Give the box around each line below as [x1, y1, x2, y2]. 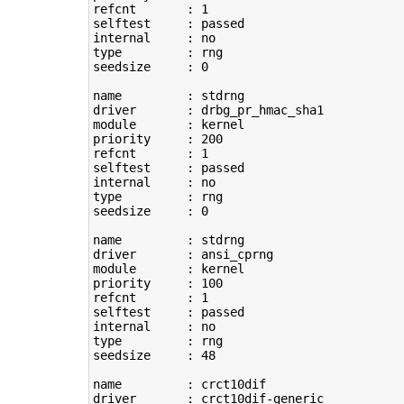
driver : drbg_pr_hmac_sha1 [92, 103, 324, 118]
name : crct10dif [92, 377, 266, 392]
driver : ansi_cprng [92, 247, 273, 262]
